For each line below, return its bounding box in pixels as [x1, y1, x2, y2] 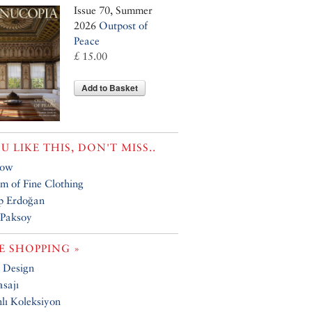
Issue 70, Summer [74, 4, 153, 17]
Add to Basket [81, 81, 138, 95]
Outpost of [99, 19, 148, 32]
